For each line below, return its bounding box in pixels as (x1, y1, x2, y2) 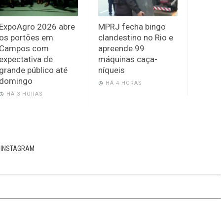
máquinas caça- (98, 54, 158, 64)
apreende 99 (98, 43, 145, 53)
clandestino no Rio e (98, 32, 174, 42)
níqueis (98, 65, 125, 75)
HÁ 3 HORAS (6, 90, 43, 97)
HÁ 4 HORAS (106, 79, 143, 86)
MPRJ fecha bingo (98, 21, 166, 32)
